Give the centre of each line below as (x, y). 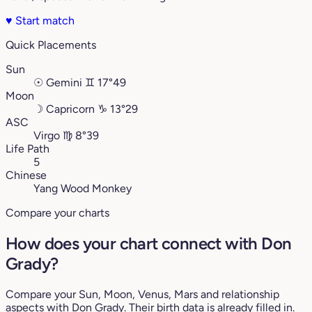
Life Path (28, 149)
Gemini (64, 83)
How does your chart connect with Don (149, 243)
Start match (44, 21)
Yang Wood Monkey (83, 189)
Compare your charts (57, 213)
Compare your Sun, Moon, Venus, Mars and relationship (142, 294)
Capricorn (70, 109)
